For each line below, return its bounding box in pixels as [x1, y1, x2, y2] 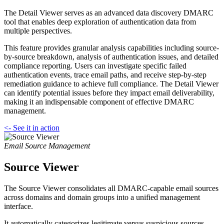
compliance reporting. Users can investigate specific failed [4, 61, 186, 70]
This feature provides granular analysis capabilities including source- [4, 43, 219, 52]
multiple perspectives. [4, 26, 72, 35]
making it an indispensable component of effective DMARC [4, 97, 194, 106]
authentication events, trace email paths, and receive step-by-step [4, 70, 206, 79]
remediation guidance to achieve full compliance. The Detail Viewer [4, 79, 218, 88]
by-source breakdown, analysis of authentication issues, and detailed [4, 52, 218, 61]
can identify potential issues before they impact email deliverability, [4, 88, 214, 97]
